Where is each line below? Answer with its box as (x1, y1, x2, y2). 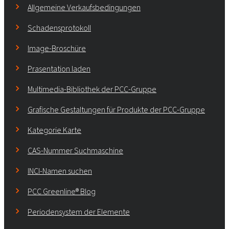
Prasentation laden (28, 63, 90, 74)
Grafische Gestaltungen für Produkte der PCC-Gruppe (28, 104, 205, 115)
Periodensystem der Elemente (28, 206, 130, 217)
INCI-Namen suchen (28, 165, 92, 176)
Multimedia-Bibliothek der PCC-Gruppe (28, 83, 156, 95)
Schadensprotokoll (28, 22, 91, 33)
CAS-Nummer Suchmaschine (28, 145, 123, 156)
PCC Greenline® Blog (28, 186, 96, 197)
